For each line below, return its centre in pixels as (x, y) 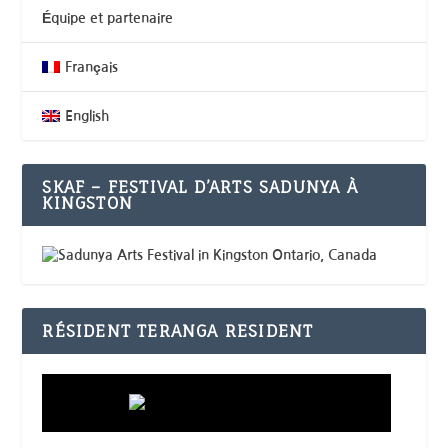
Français (91, 66)
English (86, 115)
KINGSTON (88, 202)
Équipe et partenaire (108, 17)
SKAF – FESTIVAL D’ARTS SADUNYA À (200, 186)
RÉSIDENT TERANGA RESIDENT (178, 330)
